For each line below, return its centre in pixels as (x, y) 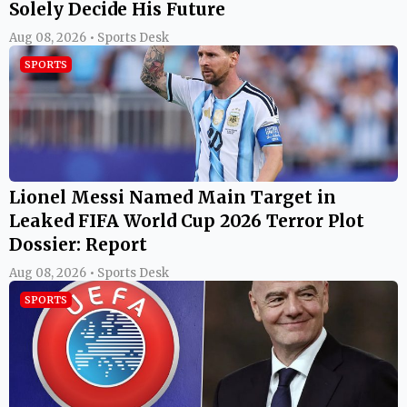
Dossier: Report (78, 244)
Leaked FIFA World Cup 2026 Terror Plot (187, 220)
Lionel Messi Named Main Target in (173, 197)
